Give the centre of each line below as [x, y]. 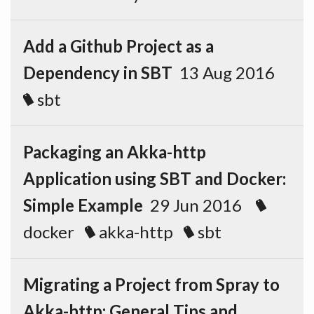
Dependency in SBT [98, 73]
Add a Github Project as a [118, 46]
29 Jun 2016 [199, 205]
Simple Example [83, 205]
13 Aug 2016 [229, 73]
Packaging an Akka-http [115, 152]
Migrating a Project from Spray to [151, 284]
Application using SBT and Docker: [155, 178]
